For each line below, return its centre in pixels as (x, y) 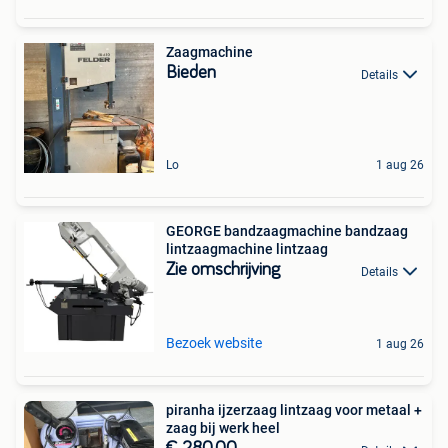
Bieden (191, 73)
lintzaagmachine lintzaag (247, 249)
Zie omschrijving (223, 270)
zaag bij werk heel (223, 428)
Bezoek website (214, 343)
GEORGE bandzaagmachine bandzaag (287, 231)
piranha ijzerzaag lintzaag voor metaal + (294, 410)
